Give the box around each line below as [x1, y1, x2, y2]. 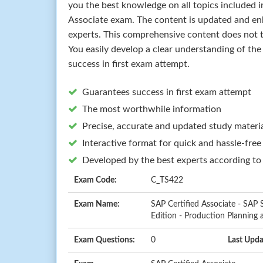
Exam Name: [74, 200, 120, 208]
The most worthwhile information [82, 104, 221, 114]
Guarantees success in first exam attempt [82, 87, 251, 97]
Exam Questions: [74, 235, 135, 244]
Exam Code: [74, 176, 117, 184]
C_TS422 [150, 176, 183, 184]
